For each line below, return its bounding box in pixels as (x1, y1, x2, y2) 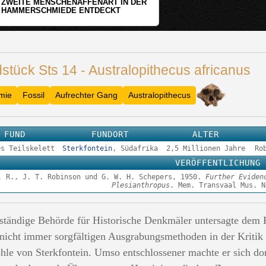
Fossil (23, 90, 45, 100)
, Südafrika (112, 144, 158, 153)
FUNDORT (91, 129, 129, 139)
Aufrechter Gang (55, 90, 118, 100)
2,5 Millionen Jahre (166, 144, 245, 153)
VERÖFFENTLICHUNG (175, 158, 261, 167)
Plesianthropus (112, 181, 170, 189)
